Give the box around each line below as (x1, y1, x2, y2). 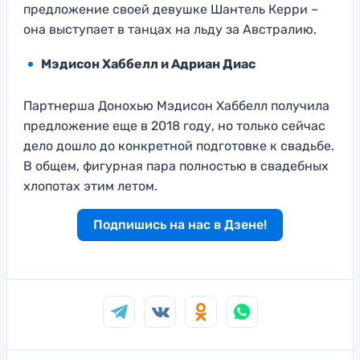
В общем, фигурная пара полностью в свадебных (23, 158, 329, 174)
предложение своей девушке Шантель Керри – (23, 2, 318, 18)
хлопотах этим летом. (23, 178, 157, 194)
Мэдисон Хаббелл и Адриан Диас (41, 56, 256, 72)
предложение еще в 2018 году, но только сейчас (23, 118, 325, 134)
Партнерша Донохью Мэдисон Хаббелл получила (23, 98, 329, 114)
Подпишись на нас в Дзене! (93, 217, 267, 233)
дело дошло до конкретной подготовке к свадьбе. (23, 138, 334, 154)
